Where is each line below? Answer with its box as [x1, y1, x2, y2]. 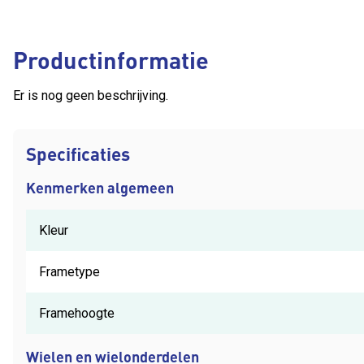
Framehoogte [39, 305, 115, 321]
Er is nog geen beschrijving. [13, 87, 168, 103]
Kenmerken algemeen [26, 177, 174, 197]
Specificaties [26, 141, 130, 165]
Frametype [39, 263, 100, 279]
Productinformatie [13, 44, 209, 75]
